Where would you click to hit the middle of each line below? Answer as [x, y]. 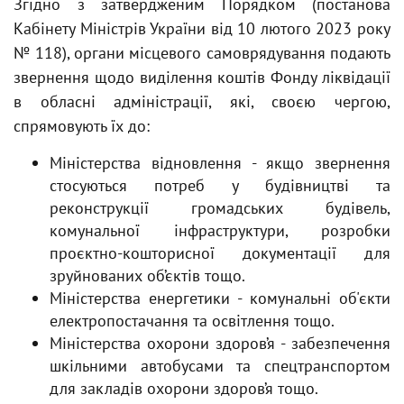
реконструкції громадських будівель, [220, 208]
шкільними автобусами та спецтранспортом [220, 366]
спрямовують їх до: [82, 126]
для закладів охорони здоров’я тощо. [184, 388]
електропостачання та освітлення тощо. [192, 321]
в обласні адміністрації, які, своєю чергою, [202, 101]
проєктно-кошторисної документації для [220, 253]
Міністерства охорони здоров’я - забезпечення [220, 343]
